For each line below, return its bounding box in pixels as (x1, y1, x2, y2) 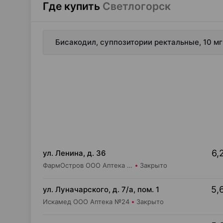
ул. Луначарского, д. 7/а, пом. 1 (43, 185, 159, 194)
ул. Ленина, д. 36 (43, 148, 106, 158)
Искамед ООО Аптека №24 (43, 198, 129, 206)
